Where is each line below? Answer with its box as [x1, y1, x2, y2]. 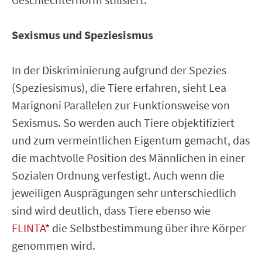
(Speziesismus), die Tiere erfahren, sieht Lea [12, 80, 226, 95]
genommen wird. [12, 237, 95, 253]
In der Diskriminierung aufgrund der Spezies [12, 62, 226, 77]
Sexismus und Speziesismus [12, 27, 153, 42]
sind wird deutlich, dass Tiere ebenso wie [12, 202, 211, 218]
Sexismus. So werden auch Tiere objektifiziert [12, 115, 235, 130]
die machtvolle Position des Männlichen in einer [12, 150, 245, 165]
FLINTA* [12, 220, 50, 235]
